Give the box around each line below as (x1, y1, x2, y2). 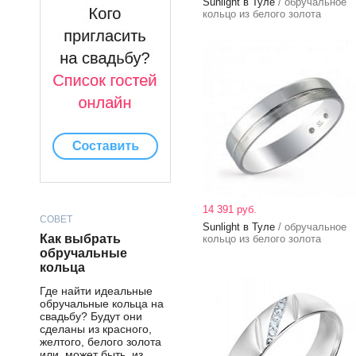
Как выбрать (40, 232, 121, 246)
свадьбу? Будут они (40, 310, 142, 323)
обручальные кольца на (40, 297, 164, 310)
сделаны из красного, (40, 323, 152, 335)
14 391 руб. (203, 203, 257, 215)
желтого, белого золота (40, 335, 161, 348)
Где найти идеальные (40, 284, 153, 297)
